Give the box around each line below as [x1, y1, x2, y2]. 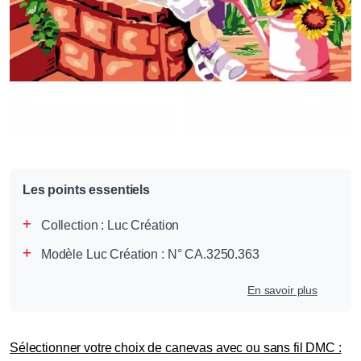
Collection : [40, 218, 107, 232]
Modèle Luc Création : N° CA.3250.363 [40, 247, 259, 261]
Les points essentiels [23, 182, 150, 197]
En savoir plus [247, 283, 317, 297]
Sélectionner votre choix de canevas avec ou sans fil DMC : [10, 340, 342, 355]
